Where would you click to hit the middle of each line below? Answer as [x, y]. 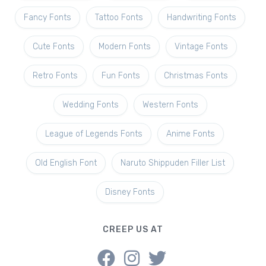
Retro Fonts [55, 76]
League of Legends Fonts [94, 134]
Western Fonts [170, 105]
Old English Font [66, 163]
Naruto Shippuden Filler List [173, 163]
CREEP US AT [133, 229]
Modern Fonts [124, 47]
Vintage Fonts [201, 47]
